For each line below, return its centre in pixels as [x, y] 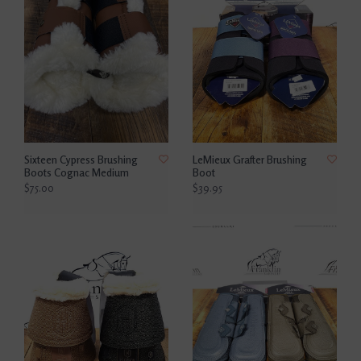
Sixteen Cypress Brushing [81, 159]
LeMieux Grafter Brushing [250, 159]
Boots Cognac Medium [77, 172]
